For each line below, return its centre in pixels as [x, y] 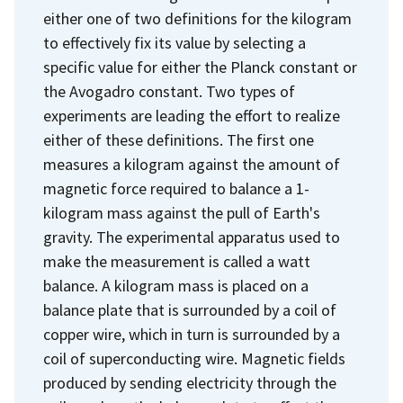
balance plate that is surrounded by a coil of [190, 310]
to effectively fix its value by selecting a [175, 43]
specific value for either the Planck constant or [200, 67]
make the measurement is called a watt [177, 262]
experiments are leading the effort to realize [192, 116]
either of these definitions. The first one [179, 140]
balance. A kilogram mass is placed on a [176, 286]
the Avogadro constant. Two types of [169, 92]
